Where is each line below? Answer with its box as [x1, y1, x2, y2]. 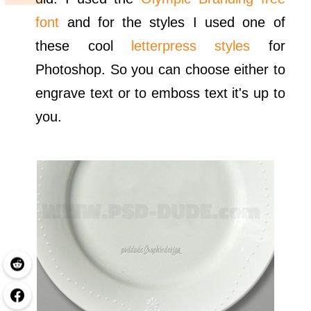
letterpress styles [131, 38, 251, 54]
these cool [35, 38, 131, 54]
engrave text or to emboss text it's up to [35, 85, 285, 101]
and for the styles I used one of [59, 15, 285, 31]
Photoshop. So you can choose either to [35, 62, 285, 78]
